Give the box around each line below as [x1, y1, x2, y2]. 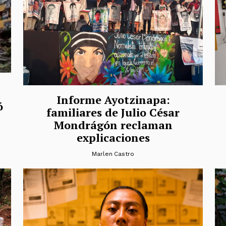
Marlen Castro [91, 150, 135, 157]
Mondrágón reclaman [53, 117, 173, 132]
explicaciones [76, 130, 150, 145]
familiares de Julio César [46, 104, 180, 120]
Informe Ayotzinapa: [56, 92, 170, 107]
